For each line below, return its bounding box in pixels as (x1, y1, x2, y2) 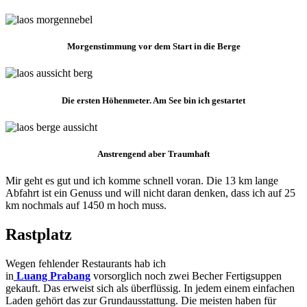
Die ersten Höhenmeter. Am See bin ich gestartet (62, 95, 245, 106)
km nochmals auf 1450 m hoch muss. (5, 199, 167, 212)
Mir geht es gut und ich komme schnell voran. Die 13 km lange (5, 175, 278, 187)
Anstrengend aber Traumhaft (97, 148, 210, 159)
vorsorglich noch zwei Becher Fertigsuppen (90, 269, 282, 282)
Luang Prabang (16, 269, 90, 282)
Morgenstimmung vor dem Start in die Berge (66, 41, 241, 52)
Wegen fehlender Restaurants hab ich (5, 257, 166, 269)
